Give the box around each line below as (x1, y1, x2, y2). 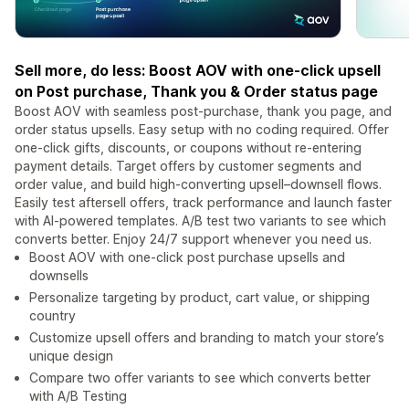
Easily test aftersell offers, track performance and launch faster (15, 194, 392, 211)
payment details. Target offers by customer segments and (15, 158, 362, 174)
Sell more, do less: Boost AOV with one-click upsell (15, 61, 381, 80)
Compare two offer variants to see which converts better (29, 370, 371, 386)
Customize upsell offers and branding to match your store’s (29, 330, 384, 346)
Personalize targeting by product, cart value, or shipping (29, 289, 370, 306)
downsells (29, 267, 89, 284)
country (29, 308, 76, 324)
